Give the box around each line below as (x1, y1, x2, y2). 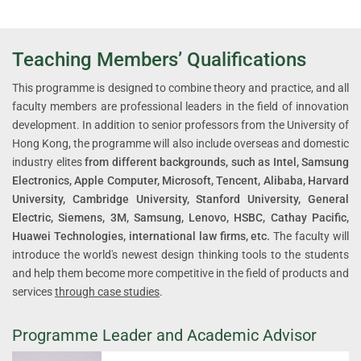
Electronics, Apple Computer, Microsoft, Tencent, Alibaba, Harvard (12, 174, 349, 188)
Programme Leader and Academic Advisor (12, 326, 317, 346)
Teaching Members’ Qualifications (12, 48, 306, 72)
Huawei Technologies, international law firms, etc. (12, 230, 271, 243)
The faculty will (270, 230, 349, 243)
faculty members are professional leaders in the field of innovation (12, 100, 349, 114)
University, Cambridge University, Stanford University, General (12, 193, 349, 206)
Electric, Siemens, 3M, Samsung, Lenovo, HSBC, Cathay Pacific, (12, 211, 349, 225)
